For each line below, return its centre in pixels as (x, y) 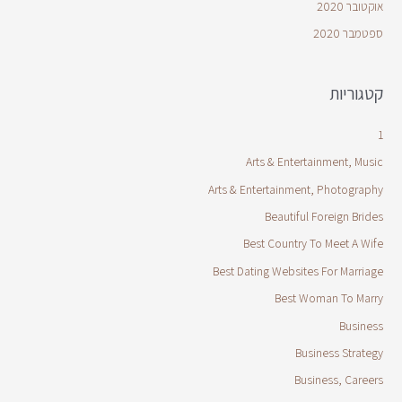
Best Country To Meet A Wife (313, 244)
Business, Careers (338, 380)
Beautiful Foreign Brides (323, 216)
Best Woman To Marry (328, 298)
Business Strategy (339, 353)
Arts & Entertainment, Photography (295, 189)
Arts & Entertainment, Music (314, 162)
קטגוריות (356, 92)
